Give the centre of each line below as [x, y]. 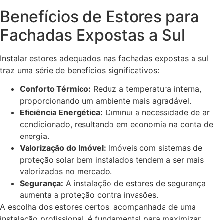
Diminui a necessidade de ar [156, 113]
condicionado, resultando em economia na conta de [116, 124]
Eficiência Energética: [61, 113]
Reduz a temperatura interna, [146, 89]
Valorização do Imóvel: [63, 148]
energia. [34, 136]
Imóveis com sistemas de [154, 148]
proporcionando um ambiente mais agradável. [105, 101]
